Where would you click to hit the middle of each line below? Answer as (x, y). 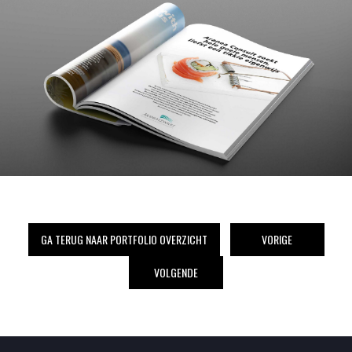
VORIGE (277, 239)
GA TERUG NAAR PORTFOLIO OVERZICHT (124, 239)
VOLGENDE (176, 272)
